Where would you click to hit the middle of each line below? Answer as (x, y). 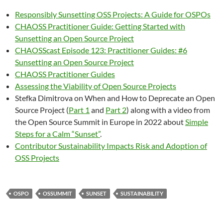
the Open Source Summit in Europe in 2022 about (100, 122)
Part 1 (79, 110)
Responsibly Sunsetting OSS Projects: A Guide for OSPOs (113, 14)
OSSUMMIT (57, 194)
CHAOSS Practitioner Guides (65, 74)
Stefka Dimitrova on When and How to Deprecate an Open (115, 98)
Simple (197, 122)
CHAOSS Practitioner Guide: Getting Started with (100, 26)
